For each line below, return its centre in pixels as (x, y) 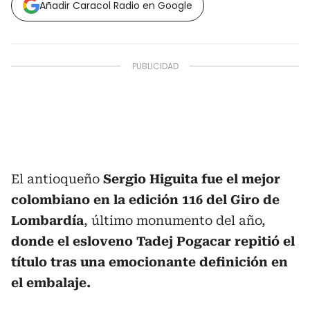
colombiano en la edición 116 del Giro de (145, 200)
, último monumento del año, (175, 220)
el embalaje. (51, 283)
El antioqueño (57, 179)
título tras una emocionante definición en (149, 262)
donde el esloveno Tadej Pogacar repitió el (153, 241)
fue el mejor (241, 179)
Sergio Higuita (151, 179)
